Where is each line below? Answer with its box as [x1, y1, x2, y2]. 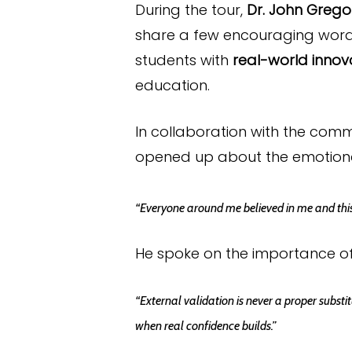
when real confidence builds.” [135, 318, 276, 334]
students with [135, 50, 233, 71]
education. [135, 75, 210, 96]
